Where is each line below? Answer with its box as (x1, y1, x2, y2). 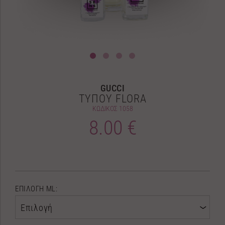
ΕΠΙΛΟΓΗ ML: (15, 184, 58, 193)
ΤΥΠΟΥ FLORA (78, 92, 147, 105)
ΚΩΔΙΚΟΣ (92, 104, 119, 113)
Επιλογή (21, 202, 53, 213)
